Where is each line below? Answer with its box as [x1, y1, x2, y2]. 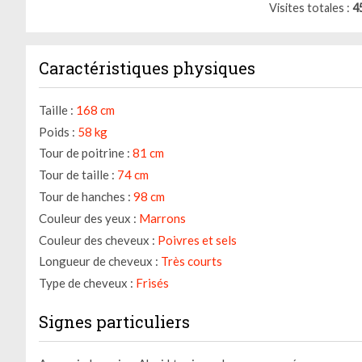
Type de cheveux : [39, 276, 133, 291]
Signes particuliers [39, 311, 190, 333]
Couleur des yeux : [39, 210, 137, 225]
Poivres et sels [158, 232, 237, 247]
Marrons [139, 210, 186, 225]
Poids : [39, 124, 75, 139]
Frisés [136, 276, 169, 291]
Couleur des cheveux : [39, 232, 155, 247]
